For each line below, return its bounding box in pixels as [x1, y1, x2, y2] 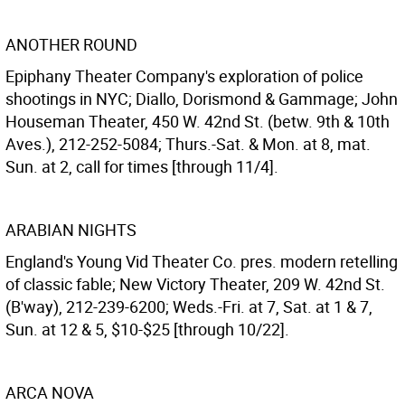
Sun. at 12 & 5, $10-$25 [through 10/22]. [5, 318, 289, 340]
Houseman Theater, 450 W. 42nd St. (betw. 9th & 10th [5, 110, 390, 132]
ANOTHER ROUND [5, 33, 137, 55]
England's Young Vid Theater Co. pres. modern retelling [5, 250, 398, 272]
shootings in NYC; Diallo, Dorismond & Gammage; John [5, 88, 398, 109]
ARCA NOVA [5, 381, 94, 403]
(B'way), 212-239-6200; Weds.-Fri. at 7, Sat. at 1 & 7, [5, 296, 372, 317]
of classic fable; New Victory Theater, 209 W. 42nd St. [5, 273, 385, 295]
